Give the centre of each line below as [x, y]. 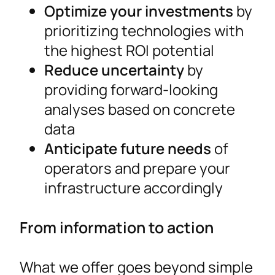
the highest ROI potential [129, 50]
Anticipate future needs [128, 149]
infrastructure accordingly [134, 188]
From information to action [117, 227]
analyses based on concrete [140, 109]
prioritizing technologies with [144, 31]
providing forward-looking [131, 90]
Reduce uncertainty [114, 70]
